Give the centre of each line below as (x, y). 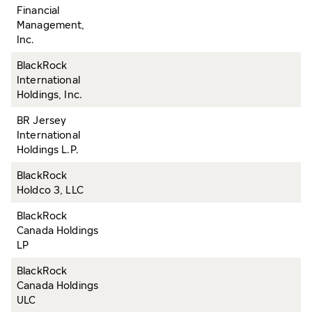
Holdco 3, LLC (50, 190)
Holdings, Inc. (49, 94)
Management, (51, 25)
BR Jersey (42, 120)
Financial (38, 10)
